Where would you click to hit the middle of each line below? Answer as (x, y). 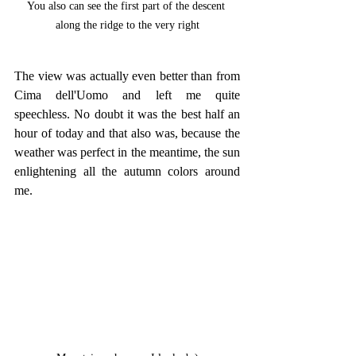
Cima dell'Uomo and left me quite (127, 95)
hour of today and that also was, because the (127, 133)
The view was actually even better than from (127, 75)
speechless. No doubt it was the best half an (127, 114)
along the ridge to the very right (127, 25)
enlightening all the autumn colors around (127, 171)
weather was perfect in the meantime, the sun (127, 152)
